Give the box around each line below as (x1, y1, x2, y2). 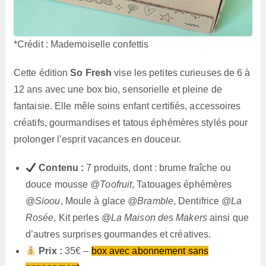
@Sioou (25, 196, 61, 207)
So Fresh (70, 68, 112, 78)
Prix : (39, 246, 62, 256)
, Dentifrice (173, 196, 222, 207)
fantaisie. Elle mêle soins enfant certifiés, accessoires (13, 101, 241, 112)
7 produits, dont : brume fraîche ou (84, 163, 231, 173)
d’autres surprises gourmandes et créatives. (25, 229, 211, 240)
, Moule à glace (60, 196, 128, 207)
